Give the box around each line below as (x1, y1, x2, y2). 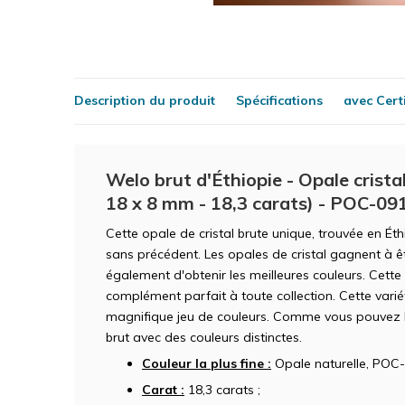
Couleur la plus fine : (142, 354, 271, 372)
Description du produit (74, 92, 215, 108)
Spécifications (236, 92, 323, 108)
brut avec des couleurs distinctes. (106, 328, 302, 345)
